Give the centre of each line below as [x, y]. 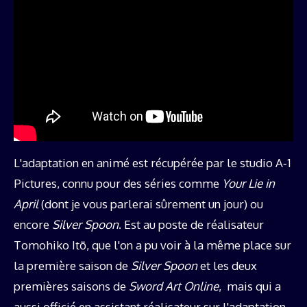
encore [33, 224]
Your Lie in [248, 183]
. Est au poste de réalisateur [191, 224]
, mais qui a [250, 286]
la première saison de [72, 265]
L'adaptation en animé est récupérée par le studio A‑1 [152, 162]
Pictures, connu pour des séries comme [118, 183]
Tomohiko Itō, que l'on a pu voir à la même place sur [152, 245]
